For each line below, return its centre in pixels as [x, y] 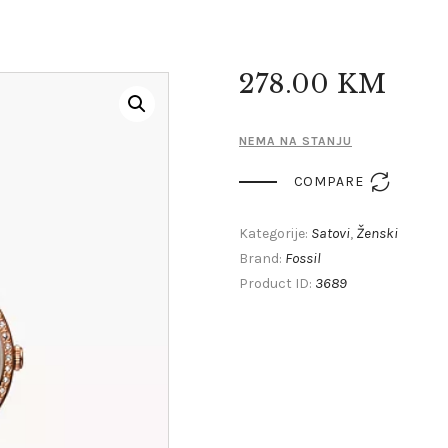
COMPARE [328, 181]
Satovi [330, 232]
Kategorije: [275, 233]
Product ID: [277, 283]
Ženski [377, 232]
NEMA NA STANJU [295, 141]
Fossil [303, 257]
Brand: [262, 258]
